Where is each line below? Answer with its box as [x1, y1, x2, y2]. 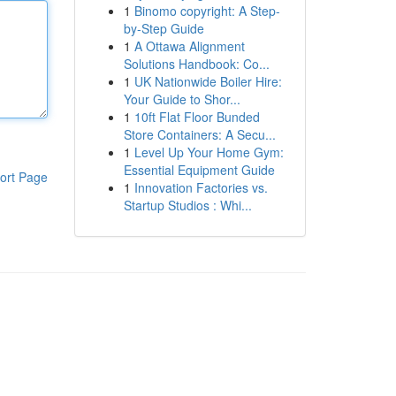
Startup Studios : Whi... [123, 196, 252, 214]
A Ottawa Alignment [133, 37, 245, 55]
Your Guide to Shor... [123, 90, 240, 108]
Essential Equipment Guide [123, 161, 275, 179]
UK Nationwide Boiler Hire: [133, 72, 282, 90]
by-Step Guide [123, 19, 204, 37]
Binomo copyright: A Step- [133, 2, 280, 19]
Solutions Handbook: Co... [123, 55, 270, 72]
